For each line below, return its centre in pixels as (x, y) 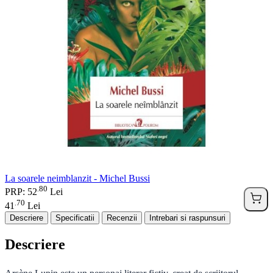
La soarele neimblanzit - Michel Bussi (77, 179)
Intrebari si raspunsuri (187, 218)
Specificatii (75, 218)
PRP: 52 (21, 192)
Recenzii (122, 218)
